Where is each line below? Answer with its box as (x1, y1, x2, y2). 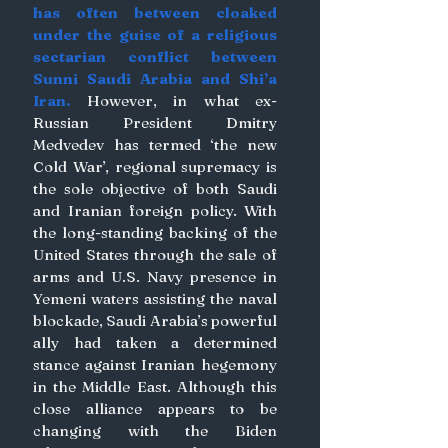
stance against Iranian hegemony (33, 355, 277, 374)
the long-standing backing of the (33, 223, 277, 242)
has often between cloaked (33, 3, 277, 22)
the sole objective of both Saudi (33, 179, 277, 198)
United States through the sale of (33, 245, 277, 264)
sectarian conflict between (33, 47, 277, 66)
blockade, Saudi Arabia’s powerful (33, 311, 277, 330)
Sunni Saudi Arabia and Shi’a (33, 69, 277, 88)
